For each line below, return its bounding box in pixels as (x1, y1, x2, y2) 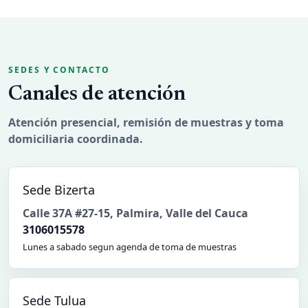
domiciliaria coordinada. (8, 131, 143, 147)
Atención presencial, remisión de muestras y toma (8, 115, 284, 131)
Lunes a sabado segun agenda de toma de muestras (23, 241, 236, 254)
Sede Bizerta (23, 181, 95, 199)
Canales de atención (8, 85, 186, 106)
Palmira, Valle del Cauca (116, 206, 248, 221)
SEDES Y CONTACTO (8, 64, 110, 76)
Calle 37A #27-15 (23, 206, 110, 221)
